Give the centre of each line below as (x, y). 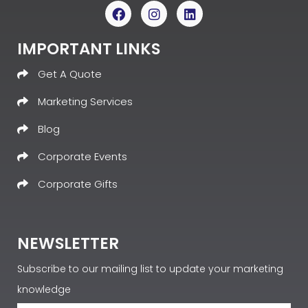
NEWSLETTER (68, 243)
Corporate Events (82, 156)
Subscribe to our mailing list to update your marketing (150, 268)
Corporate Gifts (78, 184)
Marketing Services (85, 101)
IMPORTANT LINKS (89, 48)
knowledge (44, 289)
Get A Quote (70, 74)
